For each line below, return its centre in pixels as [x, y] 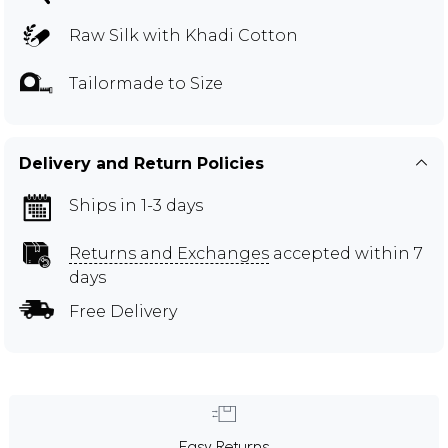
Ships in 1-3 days [136, 206]
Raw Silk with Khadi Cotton [183, 36]
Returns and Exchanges [169, 254]
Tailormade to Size [146, 84]
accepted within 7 [346, 254]
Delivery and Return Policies [141, 164]
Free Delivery [123, 312]
